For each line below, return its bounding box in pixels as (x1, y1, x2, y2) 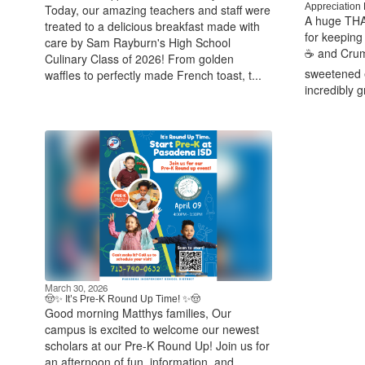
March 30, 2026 (45, 281, 108, 295)
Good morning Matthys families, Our (45, 305, 231, 322)
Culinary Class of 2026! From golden (45, 50, 234, 67)
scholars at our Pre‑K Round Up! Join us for (45, 337, 270, 354)
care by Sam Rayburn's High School (45, 33, 231, 51)
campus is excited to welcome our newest (45, 321, 259, 338)
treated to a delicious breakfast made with (45, 17, 260, 34)
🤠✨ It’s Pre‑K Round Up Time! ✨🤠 (45, 293, 200, 306)
